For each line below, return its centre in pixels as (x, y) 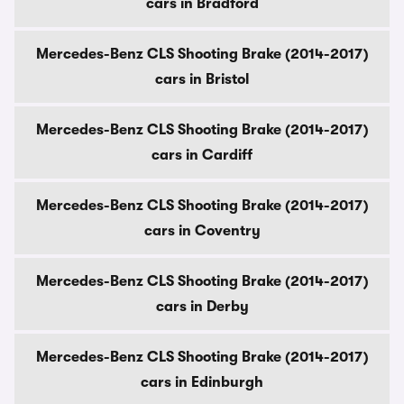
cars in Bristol (202, 79)
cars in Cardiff (202, 155)
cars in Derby (202, 307)
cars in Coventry (202, 231)
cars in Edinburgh (202, 382)
